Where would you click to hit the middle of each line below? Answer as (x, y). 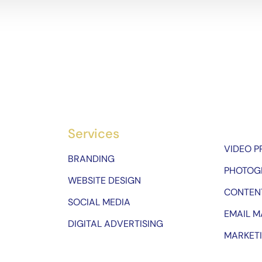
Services (94, 134)
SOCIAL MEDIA (99, 202)
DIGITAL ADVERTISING (116, 224)
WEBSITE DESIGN (105, 181)
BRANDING (92, 159)
